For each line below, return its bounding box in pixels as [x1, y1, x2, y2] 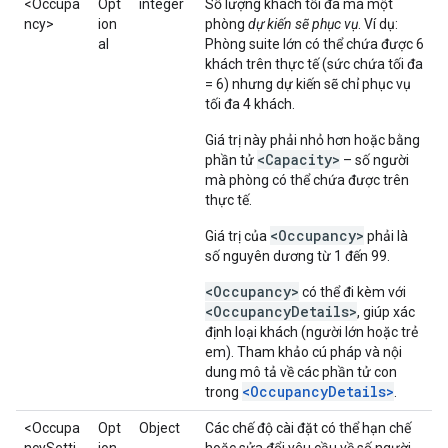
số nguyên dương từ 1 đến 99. [205, 248, 390, 264]
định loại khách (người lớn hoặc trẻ [205, 324, 418, 340]
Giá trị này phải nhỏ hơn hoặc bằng [205, 132, 420, 148]
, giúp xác [357, 304, 415, 320]
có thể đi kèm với [299, 284, 406, 300]
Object [139, 420, 180, 436]
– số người [340, 152, 409, 168]
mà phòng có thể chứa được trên [205, 172, 409, 188]
